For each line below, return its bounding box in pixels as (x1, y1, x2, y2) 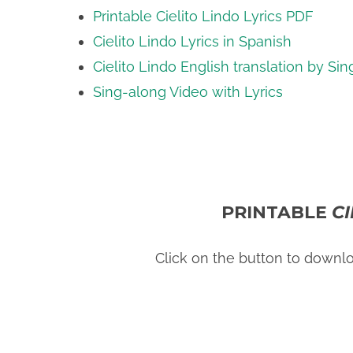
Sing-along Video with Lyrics (93, 84, 287, 100)
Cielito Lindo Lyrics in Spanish (93, 33, 292, 50)
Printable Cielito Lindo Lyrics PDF (93, 8, 314, 24)
